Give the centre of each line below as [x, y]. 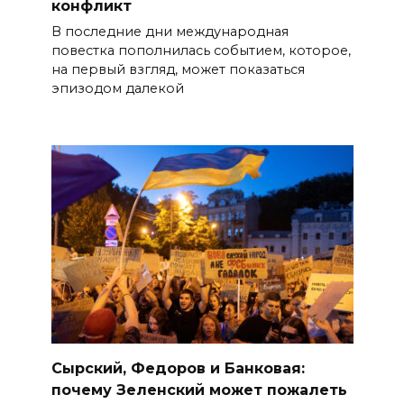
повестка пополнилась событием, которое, [201, 51]
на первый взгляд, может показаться [178, 70]
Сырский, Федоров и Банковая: [178, 368]
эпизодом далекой [117, 89]
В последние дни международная [170, 32]
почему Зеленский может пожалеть [199, 390]
